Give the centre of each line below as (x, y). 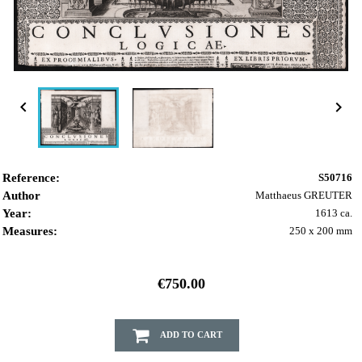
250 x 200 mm (321, 231)
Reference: (31, 178)
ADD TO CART (191, 334)
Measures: (30, 232)
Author (21, 196)
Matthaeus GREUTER (304, 196)
